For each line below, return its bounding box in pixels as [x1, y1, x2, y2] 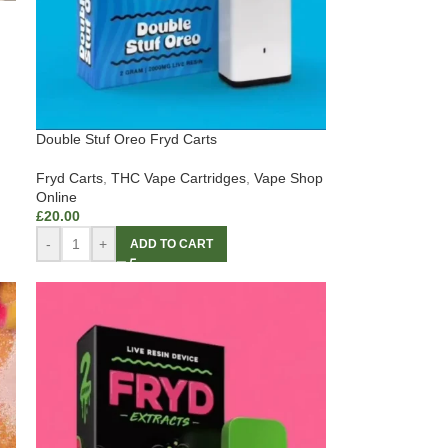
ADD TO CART [129, 237, 213, 252]
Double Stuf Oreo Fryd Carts [35, 131, 217, 148]
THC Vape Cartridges [110, 170, 246, 187]
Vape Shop [253, 170, 323, 187]
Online [35, 189, 77, 206]
